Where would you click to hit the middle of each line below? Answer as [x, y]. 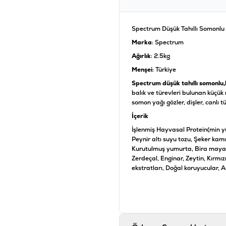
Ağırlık [141, 56]
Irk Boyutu [152, 218]
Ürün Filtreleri [158, 185]
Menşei [142, 70]
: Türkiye [164, 70]
